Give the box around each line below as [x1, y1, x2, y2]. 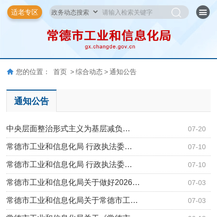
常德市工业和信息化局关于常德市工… [6, 196, 139, 204]
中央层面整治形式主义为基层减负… [6, 124, 131, 133]
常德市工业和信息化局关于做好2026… [6, 178, 140, 186]
